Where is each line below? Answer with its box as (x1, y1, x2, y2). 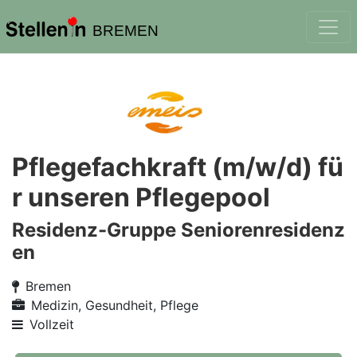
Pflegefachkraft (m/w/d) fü (12, 151, 343, 182)
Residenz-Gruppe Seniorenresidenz (12, 218, 345, 241)
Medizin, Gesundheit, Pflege (31, 297, 198, 313)
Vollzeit (29, 316, 74, 332)
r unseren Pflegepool (12, 182, 270, 213)
